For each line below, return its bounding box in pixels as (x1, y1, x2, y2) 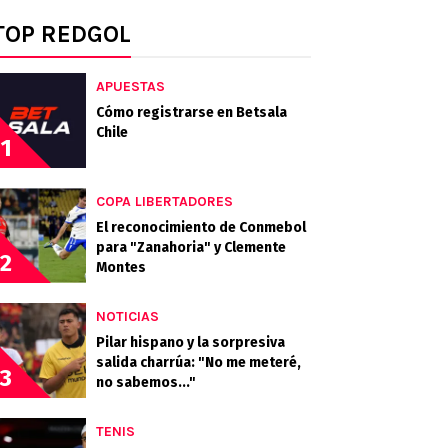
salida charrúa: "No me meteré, (96, 354, 301, 371)
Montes (96, 259, 146, 276)
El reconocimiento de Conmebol (96, 219, 306, 236)
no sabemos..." (96, 374, 196, 391)
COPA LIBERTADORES (96, 193, 233, 210)
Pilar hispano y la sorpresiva (96, 334, 285, 351)
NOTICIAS (96, 308, 159, 325)
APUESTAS (96, 78, 165, 95)
